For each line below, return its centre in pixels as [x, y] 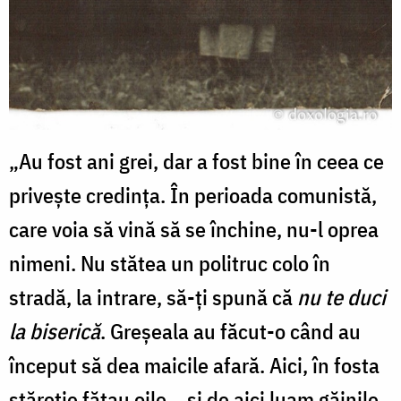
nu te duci [341, 297]
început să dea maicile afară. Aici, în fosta [194, 365]
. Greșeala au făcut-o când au [230, 331]
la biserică [55, 331]
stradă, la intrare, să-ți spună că [153, 297]
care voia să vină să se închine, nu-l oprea [194, 229]
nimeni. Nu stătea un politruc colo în [170, 263]
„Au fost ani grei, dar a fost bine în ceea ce [196, 161]
